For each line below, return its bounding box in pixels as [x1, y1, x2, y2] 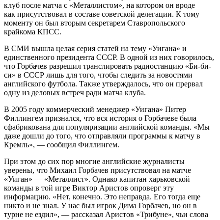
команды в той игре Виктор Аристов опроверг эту [4, 184, 174, 192]
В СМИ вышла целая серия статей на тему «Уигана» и [4, 44, 187, 53]
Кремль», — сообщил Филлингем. [4, 140, 119, 149]
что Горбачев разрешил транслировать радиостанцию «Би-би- [4, 62, 211, 71]
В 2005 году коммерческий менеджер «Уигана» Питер [4, 105, 186, 114]
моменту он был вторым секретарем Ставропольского [4, 19, 185, 27]
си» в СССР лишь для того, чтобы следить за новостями [4, 71, 192, 80]
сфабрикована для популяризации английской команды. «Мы [4, 123, 210, 132]
